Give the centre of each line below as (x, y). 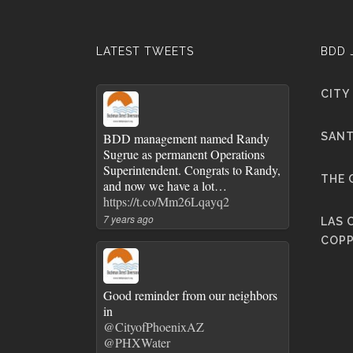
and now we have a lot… (165, 186)
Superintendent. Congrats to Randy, (192, 170)
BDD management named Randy (186, 138)
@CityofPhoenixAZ (154, 327)
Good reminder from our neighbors (190, 295)
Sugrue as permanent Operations (184, 154)
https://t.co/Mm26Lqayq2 (166, 201)
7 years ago (128, 219)
